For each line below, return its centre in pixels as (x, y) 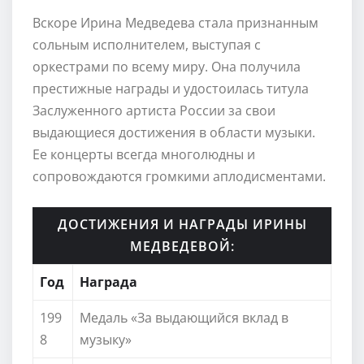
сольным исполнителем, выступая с (147, 44)
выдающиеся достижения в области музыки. (174, 132)
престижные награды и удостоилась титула (171, 88)
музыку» (106, 339)
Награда (108, 282)
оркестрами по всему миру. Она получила (167, 66)
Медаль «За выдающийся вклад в (184, 317)
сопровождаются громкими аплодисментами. (179, 176)
